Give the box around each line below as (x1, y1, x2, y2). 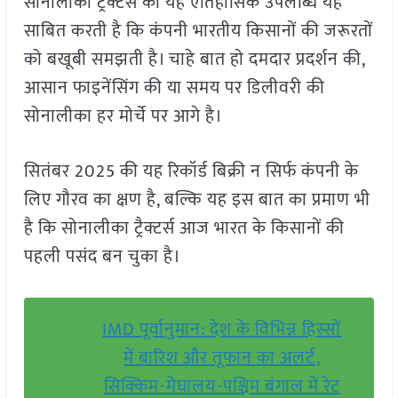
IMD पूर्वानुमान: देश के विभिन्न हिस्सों (102, 314, 342, 346)
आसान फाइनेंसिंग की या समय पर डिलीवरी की (23, 73, 325, 104)
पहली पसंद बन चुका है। (23, 242, 181, 273)
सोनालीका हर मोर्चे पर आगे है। (23, 101, 223, 132)
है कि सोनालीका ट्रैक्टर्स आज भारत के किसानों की (23, 213, 345, 244)
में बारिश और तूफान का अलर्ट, (123, 343, 321, 374)
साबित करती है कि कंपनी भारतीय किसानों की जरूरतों (23, 16, 373, 47)
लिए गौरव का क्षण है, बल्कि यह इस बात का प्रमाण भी (23, 185, 370, 216)
